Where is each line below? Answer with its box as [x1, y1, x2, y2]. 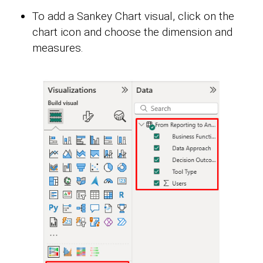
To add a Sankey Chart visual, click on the [32, 9, 234, 23]
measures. [32, 41, 83, 55]
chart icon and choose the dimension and [32, 25, 232, 39]
